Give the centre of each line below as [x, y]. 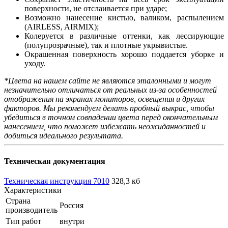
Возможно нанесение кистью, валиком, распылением [124, 18]
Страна [18, 201]
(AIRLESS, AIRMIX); [62, 27]
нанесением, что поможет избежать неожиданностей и [105, 127]
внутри [72, 221]
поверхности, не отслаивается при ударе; [96, 9]
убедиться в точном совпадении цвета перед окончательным [111, 118]
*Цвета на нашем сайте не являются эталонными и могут [108, 81]
